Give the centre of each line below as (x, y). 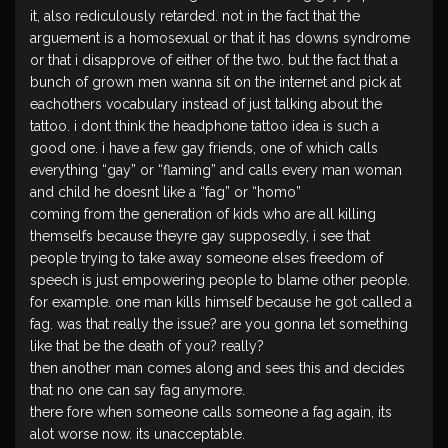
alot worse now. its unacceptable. (137, 434)
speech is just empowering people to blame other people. (220, 280)
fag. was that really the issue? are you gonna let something (219, 324)
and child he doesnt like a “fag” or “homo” (165, 192)
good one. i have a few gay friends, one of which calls (204, 148)
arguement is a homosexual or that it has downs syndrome (220, 38)
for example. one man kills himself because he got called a (221, 302)
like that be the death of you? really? (147, 346)
